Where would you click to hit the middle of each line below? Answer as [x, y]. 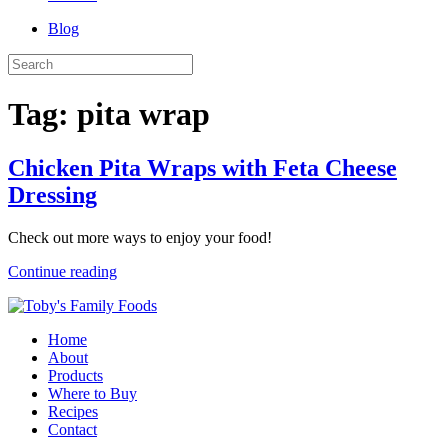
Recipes [73, 411]
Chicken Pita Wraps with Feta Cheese [202, 167]
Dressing [52, 194]
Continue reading [62, 271]
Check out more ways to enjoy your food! [140, 237]
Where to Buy [92, 393]
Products [75, 375]
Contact [72, 429]
